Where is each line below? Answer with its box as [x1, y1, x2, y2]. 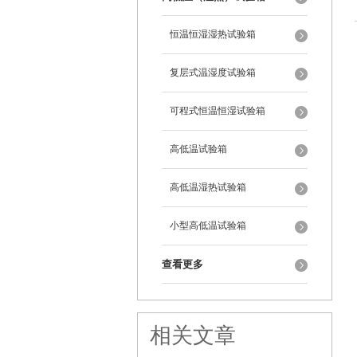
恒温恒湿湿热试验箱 [170, 29, 256, 40]
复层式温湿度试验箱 [170, 67, 256, 78]
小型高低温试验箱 [170, 220, 246, 231]
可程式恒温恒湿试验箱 [170, 105, 265, 116]
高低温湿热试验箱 [170, 182, 246, 193]
